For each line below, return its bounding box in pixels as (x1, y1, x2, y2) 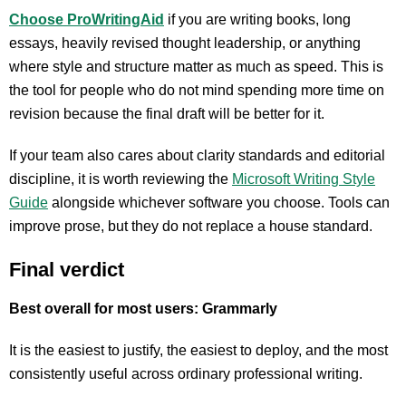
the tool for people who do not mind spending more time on (9, 82, 384, 98)
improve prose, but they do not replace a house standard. (9, 218, 372, 234)
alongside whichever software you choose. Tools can (48, 195, 390, 210)
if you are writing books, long (164, 12, 351, 27)
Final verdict (9, 258, 124, 281)
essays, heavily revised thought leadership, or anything (9, 35, 361, 51)
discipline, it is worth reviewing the (9, 171, 232, 187)
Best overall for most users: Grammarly (9, 301, 277, 316)
